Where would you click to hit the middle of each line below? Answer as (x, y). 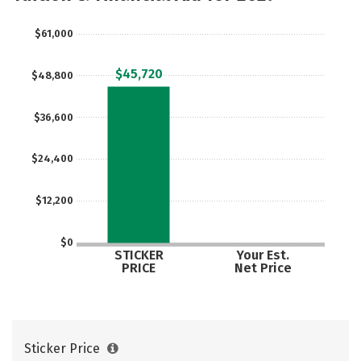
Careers (56, 15)
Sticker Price (64, 349)
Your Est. (262, 255)
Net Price (263, 268)
